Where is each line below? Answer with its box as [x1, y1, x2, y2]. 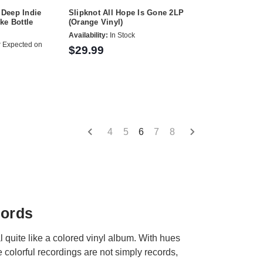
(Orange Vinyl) [68, 18, 123, 27]
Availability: [68, 31, 108, 39]
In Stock [107, 31, 135, 39]
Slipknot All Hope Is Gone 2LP [68, 8, 184, 18]
